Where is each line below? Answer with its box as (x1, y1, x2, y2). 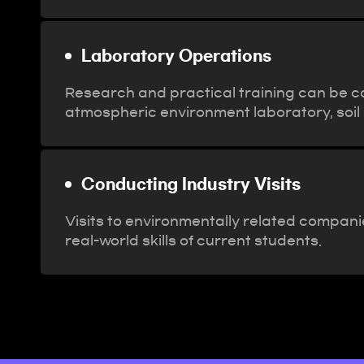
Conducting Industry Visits (81, 177, 301, 192)
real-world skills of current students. (65, 234, 322, 247)
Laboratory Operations (81, 49, 271, 63)
